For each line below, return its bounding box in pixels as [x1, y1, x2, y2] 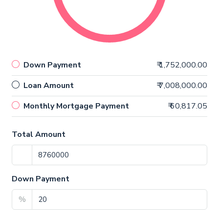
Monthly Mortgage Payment [23, 101, 129, 111]
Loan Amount [23, 80, 74, 91]
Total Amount [12, 129, 66, 140]
